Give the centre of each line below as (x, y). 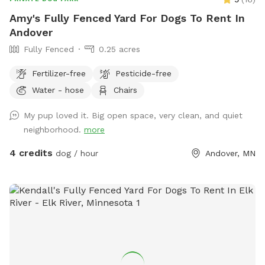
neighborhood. (54, 130)
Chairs (125, 90)
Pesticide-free (143, 73)
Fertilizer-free (59, 73)
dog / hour (75, 153)
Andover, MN (230, 153)
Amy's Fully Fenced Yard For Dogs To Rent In (127, 18)
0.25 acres (119, 49)
